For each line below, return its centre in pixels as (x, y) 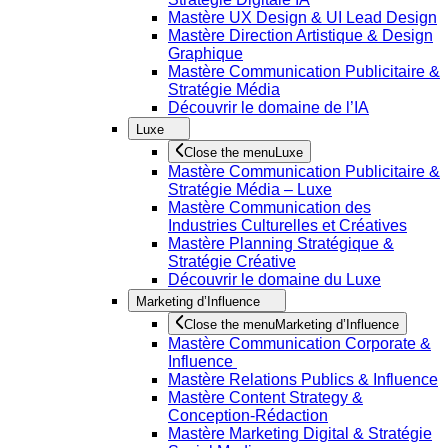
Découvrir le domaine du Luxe (274, 279)
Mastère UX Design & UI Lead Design (302, 17)
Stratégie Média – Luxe (250, 189)
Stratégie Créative (232, 261)
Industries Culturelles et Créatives (287, 225)
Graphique (205, 53)
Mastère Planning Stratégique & (281, 243)
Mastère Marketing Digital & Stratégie (300, 433)
